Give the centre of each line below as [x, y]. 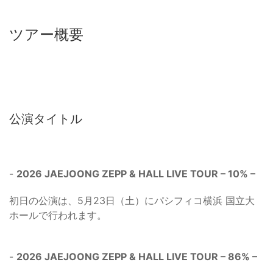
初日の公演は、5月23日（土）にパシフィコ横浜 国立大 [132, 201]
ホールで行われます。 [58, 215]
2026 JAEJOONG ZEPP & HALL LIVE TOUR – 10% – [136, 174]
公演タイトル [46, 119]
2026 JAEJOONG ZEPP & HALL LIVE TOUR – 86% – [137, 257]
